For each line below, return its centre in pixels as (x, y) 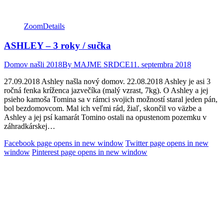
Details (54, 26)
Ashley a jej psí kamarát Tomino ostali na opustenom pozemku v (105, 117)
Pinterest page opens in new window (90, 152)
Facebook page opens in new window (64, 143)
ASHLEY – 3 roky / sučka (57, 45)
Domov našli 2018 (33, 65)
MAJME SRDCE (102, 65)
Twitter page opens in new (167, 143)
